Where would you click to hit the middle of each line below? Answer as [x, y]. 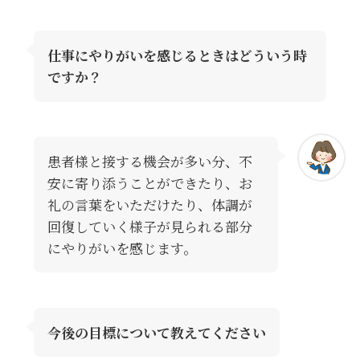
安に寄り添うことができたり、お [149, 183]
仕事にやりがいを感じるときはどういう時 [177, 55]
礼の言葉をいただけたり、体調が [149, 205]
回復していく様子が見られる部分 [149, 227]
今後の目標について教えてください [156, 333]
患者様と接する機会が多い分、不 [149, 162]
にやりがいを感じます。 [122, 248]
